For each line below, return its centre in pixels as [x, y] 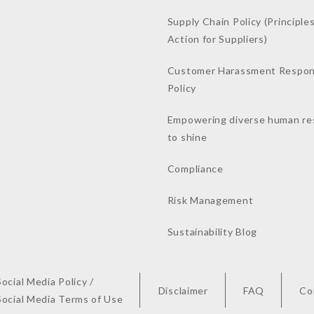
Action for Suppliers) [217, 39]
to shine [187, 137]
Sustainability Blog [212, 232]
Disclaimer [183, 290]
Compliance [195, 169]
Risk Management [210, 200]
